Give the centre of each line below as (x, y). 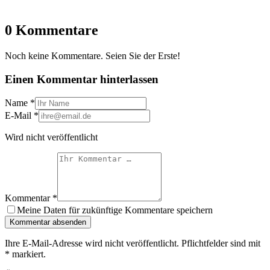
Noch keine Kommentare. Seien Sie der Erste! (93, 55)
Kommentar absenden (48, 222)
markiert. (28, 254)
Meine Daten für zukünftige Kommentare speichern (115, 210)
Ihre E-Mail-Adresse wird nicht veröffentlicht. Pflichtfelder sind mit (133, 243)
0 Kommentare (52, 30)
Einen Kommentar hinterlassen (82, 79)
